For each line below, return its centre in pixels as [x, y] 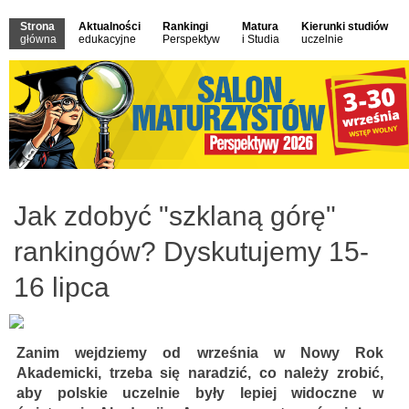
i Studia [261, 39]
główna [38, 39]
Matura [260, 26]
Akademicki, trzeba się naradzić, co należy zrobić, [200, 373]
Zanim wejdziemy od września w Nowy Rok [200, 353]
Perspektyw [191, 39]
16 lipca [62, 288]
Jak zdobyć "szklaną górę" [175, 216]
